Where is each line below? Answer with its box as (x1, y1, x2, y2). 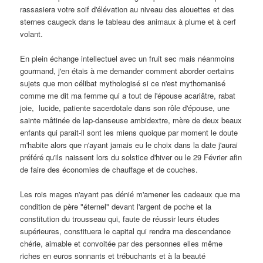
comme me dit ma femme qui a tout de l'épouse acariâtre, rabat (20, 89, 236, 101)
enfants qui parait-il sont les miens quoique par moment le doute (20, 126, 238, 138)
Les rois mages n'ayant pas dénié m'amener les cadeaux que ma (20, 188, 241, 200)
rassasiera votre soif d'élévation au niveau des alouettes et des (20, 3, 235, 15)
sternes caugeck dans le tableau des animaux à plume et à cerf (20, 15, 237, 27)
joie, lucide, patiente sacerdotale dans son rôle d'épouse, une (20, 102, 230, 113)
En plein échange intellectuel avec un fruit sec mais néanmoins (20, 52, 235, 64)
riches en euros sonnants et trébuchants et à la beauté (20, 249, 206, 261)
